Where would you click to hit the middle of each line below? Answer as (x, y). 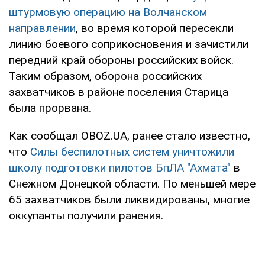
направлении (42, 28)
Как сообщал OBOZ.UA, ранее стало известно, (130, 135)
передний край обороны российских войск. (121, 60)
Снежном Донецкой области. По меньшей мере (132, 183)
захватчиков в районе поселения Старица (119, 92)
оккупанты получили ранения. (86, 215)
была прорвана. (50, 108)
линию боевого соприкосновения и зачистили (129, 44)
